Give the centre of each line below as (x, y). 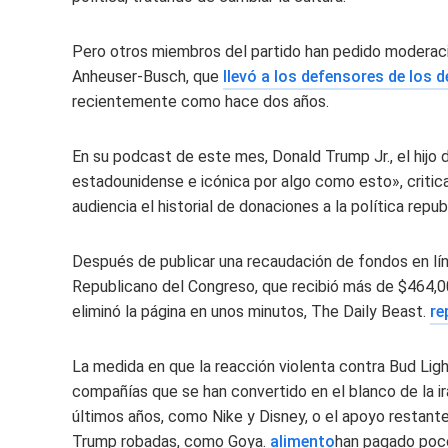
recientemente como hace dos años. (200, 101)
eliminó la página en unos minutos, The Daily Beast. (251, 311)
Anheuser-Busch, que (147, 76)
